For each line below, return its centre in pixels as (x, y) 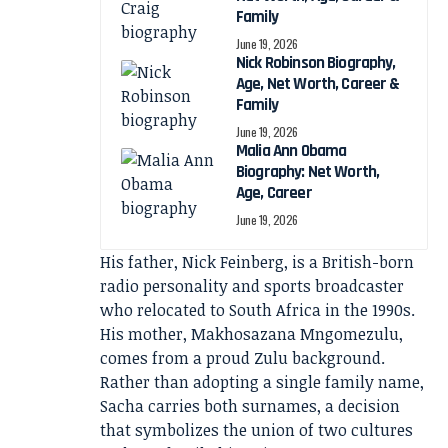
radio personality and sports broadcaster (252, 286)
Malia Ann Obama (291, 151)
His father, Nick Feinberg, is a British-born (257, 262)
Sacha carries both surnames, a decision (250, 406)
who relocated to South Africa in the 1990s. (257, 310)
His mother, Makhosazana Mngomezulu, (251, 334)
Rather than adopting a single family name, (262, 382)
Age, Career (274, 193)
